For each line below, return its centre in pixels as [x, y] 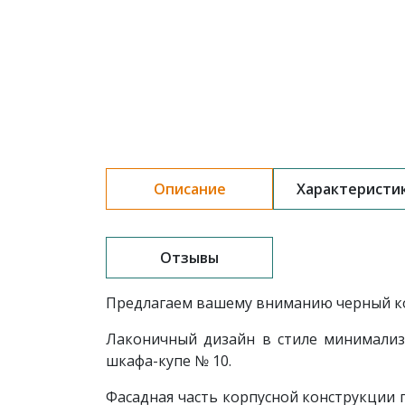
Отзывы [189, 258]
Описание [189, 189]
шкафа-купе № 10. [169, 361]
